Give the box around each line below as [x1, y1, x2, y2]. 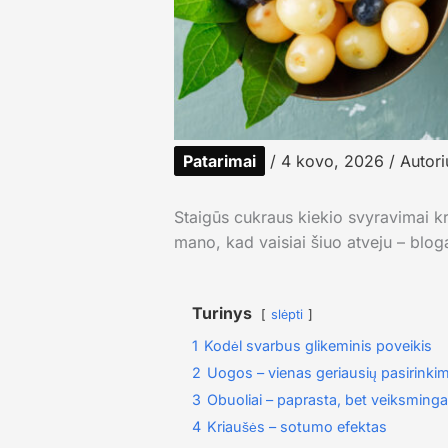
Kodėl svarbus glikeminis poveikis [203, 337, 432, 355]
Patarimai [182, 151, 256, 172]
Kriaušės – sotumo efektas [206, 418, 387, 436]
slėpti [270, 307, 303, 323]
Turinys [191, 303, 252, 324]
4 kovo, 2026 [280, 151, 389, 172]
